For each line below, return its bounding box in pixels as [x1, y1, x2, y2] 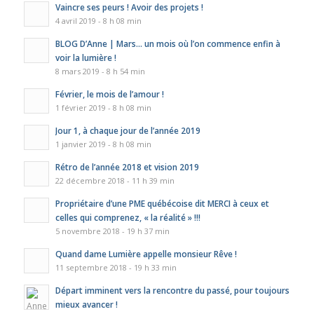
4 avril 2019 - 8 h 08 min [55, 15, 142, 26]
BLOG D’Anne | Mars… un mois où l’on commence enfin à [55, 37, 280, 49]
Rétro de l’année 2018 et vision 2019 [55, 161, 199, 172]
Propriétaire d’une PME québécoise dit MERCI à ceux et [55, 197, 269, 209]
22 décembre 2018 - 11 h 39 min [55, 175, 175, 186]
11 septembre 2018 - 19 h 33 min [55, 261, 177, 273]
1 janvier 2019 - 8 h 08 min [55, 138, 151, 149]
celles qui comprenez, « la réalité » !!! [55, 211, 200, 223]
